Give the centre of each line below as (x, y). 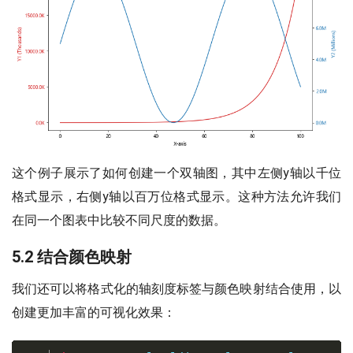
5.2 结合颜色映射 (72, 256)
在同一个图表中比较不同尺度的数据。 (119, 220)
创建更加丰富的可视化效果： (94, 312)
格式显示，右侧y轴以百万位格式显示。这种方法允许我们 (176, 196)
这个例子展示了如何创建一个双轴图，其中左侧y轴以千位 (176, 173)
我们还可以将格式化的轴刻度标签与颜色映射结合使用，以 (176, 288)
